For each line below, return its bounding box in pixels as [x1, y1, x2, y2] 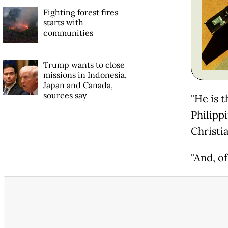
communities [43, 27, 93, 38]
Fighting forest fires [43, 7, 118, 17]
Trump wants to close [43, 59, 125, 70]
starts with [43, 17, 83, 27]
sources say [43, 90, 87, 100]
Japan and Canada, [43, 79, 113, 90]
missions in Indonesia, [43, 69, 127, 80]
